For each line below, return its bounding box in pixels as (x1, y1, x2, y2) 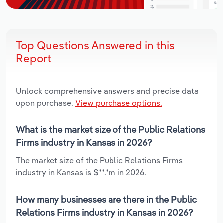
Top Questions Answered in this (16, 38, 175, 52)
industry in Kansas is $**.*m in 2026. (16, 167, 146, 177)
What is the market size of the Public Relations (16, 123, 205, 135)
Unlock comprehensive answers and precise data (16, 85, 199, 96)
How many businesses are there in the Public (16, 193, 197, 205)
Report (16, 51, 51, 65)
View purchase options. (75, 97, 162, 108)
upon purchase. (16, 97, 75, 108)
